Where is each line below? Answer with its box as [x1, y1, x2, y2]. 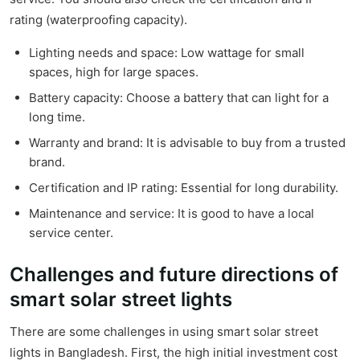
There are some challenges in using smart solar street [10, 324, 318, 340]
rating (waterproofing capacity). [10, 12, 187, 28]
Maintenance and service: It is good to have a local [29, 206, 314, 222]
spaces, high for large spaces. [29, 64, 198, 80]
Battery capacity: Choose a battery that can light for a [29, 90, 329, 106]
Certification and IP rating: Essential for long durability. [29, 180, 338, 196]
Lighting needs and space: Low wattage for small [29, 45, 305, 61]
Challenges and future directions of [10, 263, 338, 287]
